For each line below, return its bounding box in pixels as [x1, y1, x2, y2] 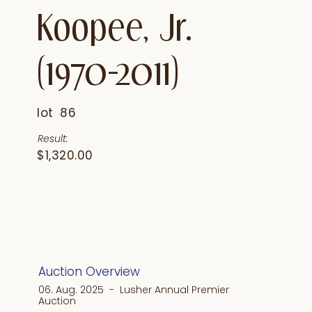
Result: [38, 132, 69, 146]
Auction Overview [38, 263, 141, 280]
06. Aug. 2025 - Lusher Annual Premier [38, 283, 230, 297]
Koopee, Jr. [37, 6, 194, 47]
